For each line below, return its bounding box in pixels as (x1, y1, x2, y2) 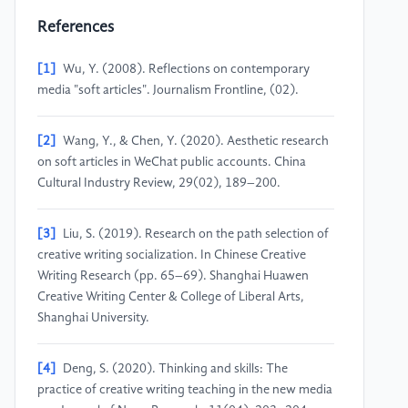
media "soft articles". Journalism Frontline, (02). (37, 84, 299, 97)
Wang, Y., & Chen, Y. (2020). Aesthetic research (63, 135, 329, 148)
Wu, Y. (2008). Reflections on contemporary (63, 63, 310, 76)
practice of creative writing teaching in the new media (37, 383, 332, 397)
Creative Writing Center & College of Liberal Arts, (37, 291, 304, 304)
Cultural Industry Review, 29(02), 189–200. (37, 177, 280, 190)
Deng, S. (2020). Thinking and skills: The (63, 362, 288, 376)
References (37, 20, 114, 36)
